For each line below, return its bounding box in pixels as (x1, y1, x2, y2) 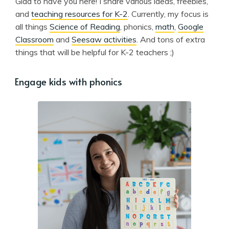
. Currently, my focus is (128, 8, 209, 19)
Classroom (15, 34, 54, 44)
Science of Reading (50, 21, 120, 32)
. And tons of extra (136, 34, 205, 44)
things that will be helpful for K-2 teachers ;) (15, 47, 174, 57)
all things (15, 21, 50, 32)
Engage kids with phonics (15, 74, 122, 88)
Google (178, 21, 203, 32)
